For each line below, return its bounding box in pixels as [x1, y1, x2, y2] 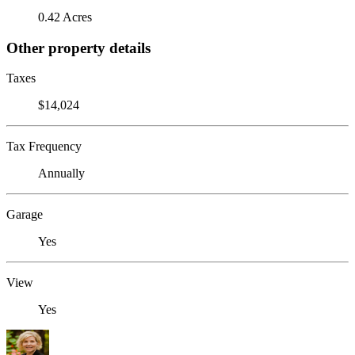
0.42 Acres [38, 10, 92, 24]
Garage [6, 208, 43, 222]
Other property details [6, 39, 151, 56]
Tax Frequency [6, 139, 82, 154]
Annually [38, 166, 85, 181]
